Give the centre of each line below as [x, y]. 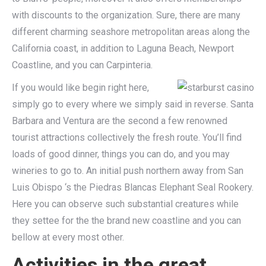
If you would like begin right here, [80, 88]
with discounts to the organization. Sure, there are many [126, 15]
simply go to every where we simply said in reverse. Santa [133, 104]
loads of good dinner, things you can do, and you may [121, 154]
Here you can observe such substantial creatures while [125, 204]
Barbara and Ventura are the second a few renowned [120, 121]
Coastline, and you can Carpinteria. [82, 65]
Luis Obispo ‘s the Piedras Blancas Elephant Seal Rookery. [133, 187]
